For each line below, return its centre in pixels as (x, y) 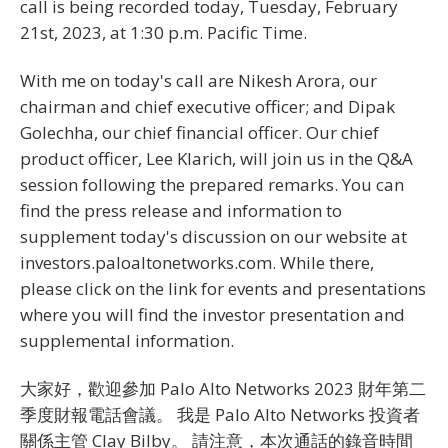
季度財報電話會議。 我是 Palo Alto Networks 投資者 (220, 414)
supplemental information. (127, 340)
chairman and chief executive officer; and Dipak (207, 106)
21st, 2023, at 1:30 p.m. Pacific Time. (163, 32)
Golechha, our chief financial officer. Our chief (199, 132)
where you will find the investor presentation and (212, 314)
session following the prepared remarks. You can (212, 184)
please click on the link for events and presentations (223, 288)
